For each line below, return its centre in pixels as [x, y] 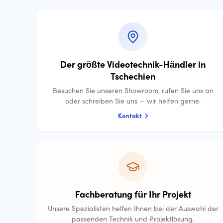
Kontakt [130, 115]
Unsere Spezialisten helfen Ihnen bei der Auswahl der [133, 208]
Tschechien [133, 76]
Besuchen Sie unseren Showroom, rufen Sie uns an [133, 90]
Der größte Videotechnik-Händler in [133, 64]
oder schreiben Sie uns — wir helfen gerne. [133, 101]
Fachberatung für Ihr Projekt [133, 194]
